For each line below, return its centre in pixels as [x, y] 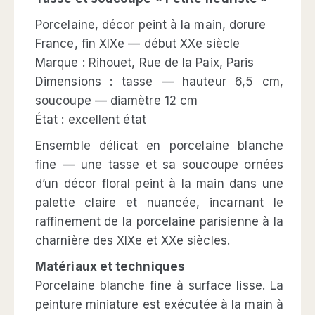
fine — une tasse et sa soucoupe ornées [159, 164]
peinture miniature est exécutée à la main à [159, 304]
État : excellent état [91, 119]
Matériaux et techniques [110, 266]
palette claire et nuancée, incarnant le [159, 202]
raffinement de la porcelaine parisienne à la [159, 221]
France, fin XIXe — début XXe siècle [137, 43]
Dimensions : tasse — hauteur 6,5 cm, [159, 81]
